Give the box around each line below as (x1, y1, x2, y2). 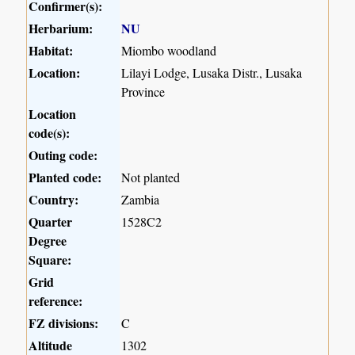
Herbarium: (29, 19, 94, 38)
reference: (29, 292, 83, 311)
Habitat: (29, 41, 74, 60)
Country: (29, 190, 79, 209)
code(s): (29, 124, 71, 143)
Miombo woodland (121, 42, 217, 59)
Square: (29, 250, 72, 269)
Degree (29, 231, 67, 250)
